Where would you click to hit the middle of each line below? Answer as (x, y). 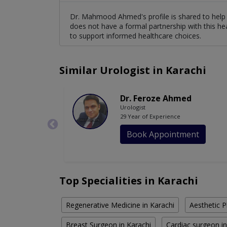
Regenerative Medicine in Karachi (120, 205)
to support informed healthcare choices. (136, 36)
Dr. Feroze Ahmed (156, 99)
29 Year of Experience (150, 117)
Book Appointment (163, 135)
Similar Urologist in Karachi (133, 70)
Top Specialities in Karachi (129, 181)
